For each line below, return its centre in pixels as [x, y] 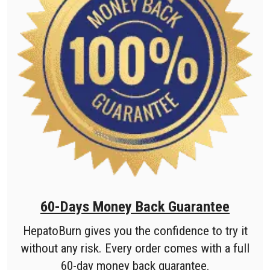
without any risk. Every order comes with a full [135, 248]
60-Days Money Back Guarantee [135, 207]
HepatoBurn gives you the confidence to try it [135, 231]
